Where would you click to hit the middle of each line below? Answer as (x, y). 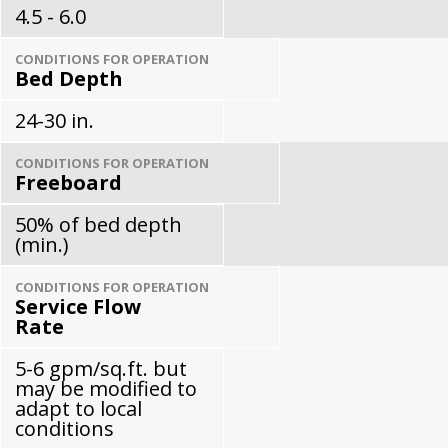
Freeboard (68, 182)
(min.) (42, 244)
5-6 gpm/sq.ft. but (101, 368)
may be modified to (106, 388)
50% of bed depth (98, 224)
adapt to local (78, 408)
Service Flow (78, 306)
